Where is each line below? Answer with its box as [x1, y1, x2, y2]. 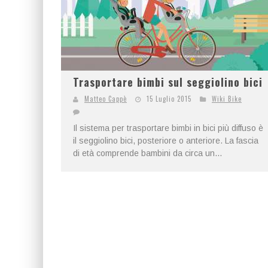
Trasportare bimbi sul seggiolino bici [73, 74, 263, 90]
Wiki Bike [212, 94, 242, 103]
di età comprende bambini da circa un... [73, 148, 222, 158]
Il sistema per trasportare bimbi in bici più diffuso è [73, 123, 263, 133]
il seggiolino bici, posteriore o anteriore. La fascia [73, 136, 258, 145]
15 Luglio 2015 [147, 94, 191, 103]
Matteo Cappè [84, 94, 127, 103]
